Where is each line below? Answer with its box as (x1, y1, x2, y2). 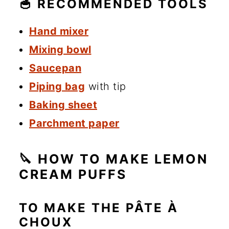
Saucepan (29, 62, 81, 75)
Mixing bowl (29, 43, 91, 56)
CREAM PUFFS (19, 167, 127, 182)
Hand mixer (29, 25, 88, 38)
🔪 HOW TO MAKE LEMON (19, 151, 208, 167)
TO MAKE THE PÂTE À (19, 200, 178, 216)
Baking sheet (29, 99, 97, 111)
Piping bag (29, 80, 85, 93)
